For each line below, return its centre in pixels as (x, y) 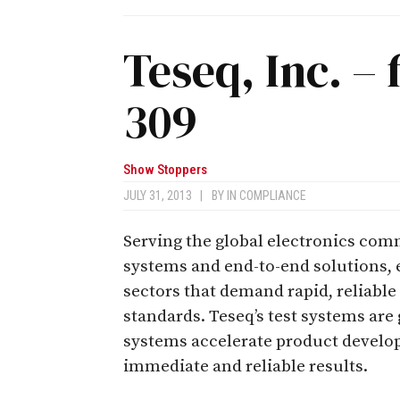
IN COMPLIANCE (267, 195)
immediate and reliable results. (246, 366)
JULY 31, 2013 (162, 195)
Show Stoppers (165, 169)
